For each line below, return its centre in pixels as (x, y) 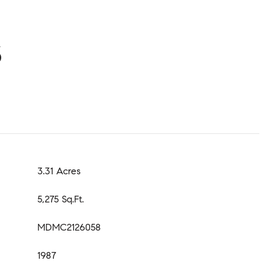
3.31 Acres (59, 171)
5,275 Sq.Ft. (61, 199)
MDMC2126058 (69, 227)
